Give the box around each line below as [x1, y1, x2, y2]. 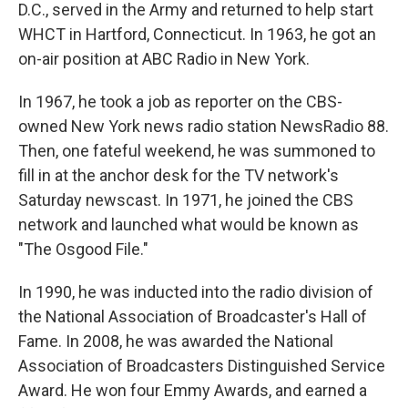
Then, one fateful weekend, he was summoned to [18, 141, 375, 161]
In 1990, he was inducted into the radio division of [18, 282, 373, 302]
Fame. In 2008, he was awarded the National [18, 331, 333, 352]
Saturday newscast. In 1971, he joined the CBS [18, 190, 353, 210]
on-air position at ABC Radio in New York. [18, 49, 310, 69]
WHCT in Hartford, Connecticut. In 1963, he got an [18, 25, 376, 45]
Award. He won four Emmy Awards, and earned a [18, 381, 367, 401]
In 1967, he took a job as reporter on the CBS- [18, 92, 342, 112]
